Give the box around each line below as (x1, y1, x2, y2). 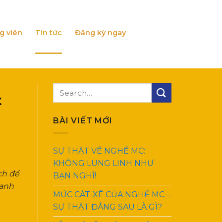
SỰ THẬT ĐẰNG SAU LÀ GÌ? (53, 202, 162, 212)
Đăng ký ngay (75, 28, 126, 37)
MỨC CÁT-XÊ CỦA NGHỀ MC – (53, 189, 170, 199)
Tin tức (35, 28, 62, 37)
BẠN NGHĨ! (53, 170, 96, 180)
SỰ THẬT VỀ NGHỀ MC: (53, 146, 145, 156)
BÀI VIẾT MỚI (53, 116, 112, 125)
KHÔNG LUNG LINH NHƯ (53, 158, 154, 168)
